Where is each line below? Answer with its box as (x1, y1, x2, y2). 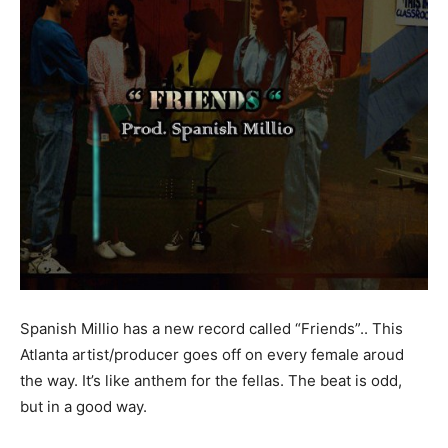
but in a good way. (20, 397, 147, 417)
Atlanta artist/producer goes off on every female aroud (20, 345, 404, 365)
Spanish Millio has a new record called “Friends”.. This (20, 319, 403, 339)
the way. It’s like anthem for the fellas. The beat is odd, (20, 371, 402, 391)
